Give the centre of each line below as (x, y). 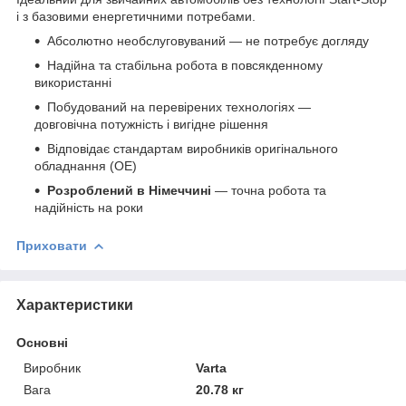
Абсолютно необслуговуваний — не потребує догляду (208, 40)
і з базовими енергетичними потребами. (136, 16)
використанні (73, 82)
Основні (42, 342)
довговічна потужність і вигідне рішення (151, 124)
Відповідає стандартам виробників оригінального (193, 148)
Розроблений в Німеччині (129, 190)
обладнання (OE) (86, 165)
